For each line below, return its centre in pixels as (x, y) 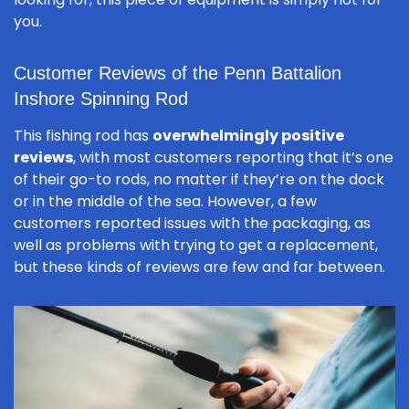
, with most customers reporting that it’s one (233, 158)
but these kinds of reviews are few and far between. (199, 267)
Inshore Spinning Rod (101, 99)
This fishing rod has (83, 136)
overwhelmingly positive (248, 136)
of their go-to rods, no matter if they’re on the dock (199, 180)
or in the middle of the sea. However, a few (165, 202)
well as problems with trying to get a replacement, (196, 246)
